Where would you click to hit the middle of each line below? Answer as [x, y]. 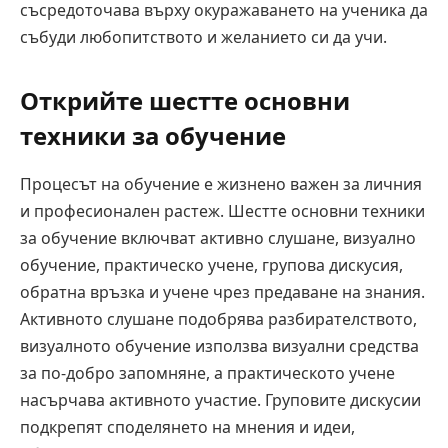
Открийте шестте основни [185, 101]
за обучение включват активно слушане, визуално [218, 238]
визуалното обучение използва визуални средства [219, 346]
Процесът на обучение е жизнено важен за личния [221, 184]
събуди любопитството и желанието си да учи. [203, 36]
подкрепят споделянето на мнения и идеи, [187, 427]
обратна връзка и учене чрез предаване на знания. [222, 292]
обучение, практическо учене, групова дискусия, [211, 265]
